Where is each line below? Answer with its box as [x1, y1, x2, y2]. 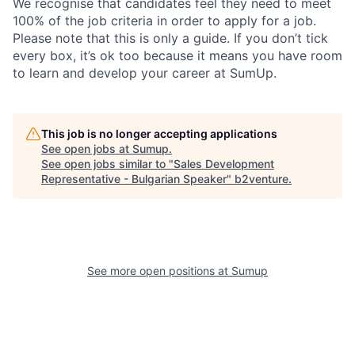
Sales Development [174, 157, 274, 171]
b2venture [235, 172, 288, 186]
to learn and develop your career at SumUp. [13, 65, 277, 82]
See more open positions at [87, 264, 231, 278]
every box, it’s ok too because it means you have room [13, 48, 342, 64]
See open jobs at [41, 142, 132, 156]
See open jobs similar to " [41, 157, 174, 171]
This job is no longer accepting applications [41, 127, 277, 141]
